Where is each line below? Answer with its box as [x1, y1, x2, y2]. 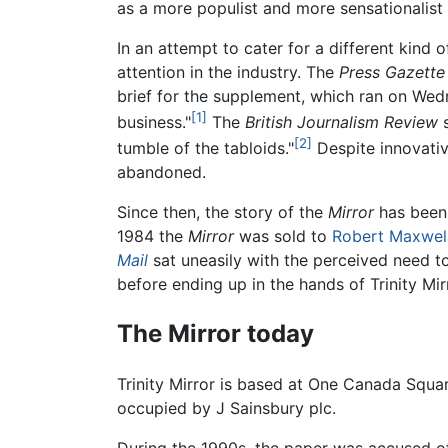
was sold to [234, 226, 332, 247]
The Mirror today [117, 319, 314, 349]
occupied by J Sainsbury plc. [117, 398, 336, 419]
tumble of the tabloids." [117, 138, 294, 159]
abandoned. [117, 162, 206, 183]
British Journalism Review [245, 112, 438, 132]
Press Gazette [339, 61, 445, 82]
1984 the [117, 226, 188, 247]
